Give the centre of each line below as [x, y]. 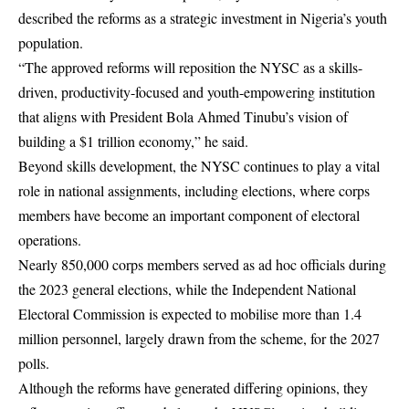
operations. [50, 240]
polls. [34, 363]
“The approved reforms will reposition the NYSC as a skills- [190, 68]
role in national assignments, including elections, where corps [194, 191]
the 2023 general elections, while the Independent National [187, 289]
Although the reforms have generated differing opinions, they [193, 388]
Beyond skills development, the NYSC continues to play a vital [199, 166]
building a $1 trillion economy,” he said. [133, 142]
